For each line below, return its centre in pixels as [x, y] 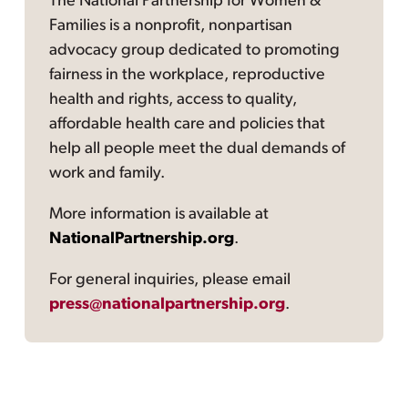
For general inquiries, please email [170, 280]
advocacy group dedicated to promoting [195, 51]
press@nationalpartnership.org [168, 305]
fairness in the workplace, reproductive [188, 76]
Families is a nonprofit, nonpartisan [171, 26]
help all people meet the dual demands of [198, 149]
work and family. [107, 174]
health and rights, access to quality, [173, 100]
